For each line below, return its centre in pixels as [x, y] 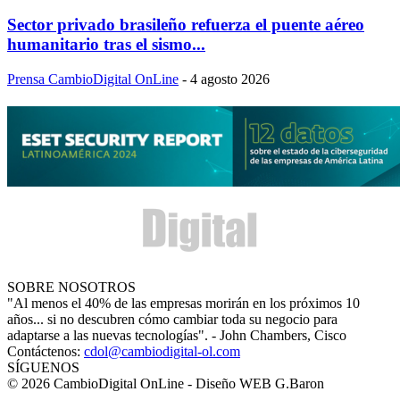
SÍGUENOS [43, 367]
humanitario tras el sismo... [106, 44]
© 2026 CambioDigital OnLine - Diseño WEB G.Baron [166, 383]
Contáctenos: [46, 351]
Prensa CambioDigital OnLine [93, 79]
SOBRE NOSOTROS [71, 287]
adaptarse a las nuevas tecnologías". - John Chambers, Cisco [177, 335]
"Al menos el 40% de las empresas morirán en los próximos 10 [183, 303]
